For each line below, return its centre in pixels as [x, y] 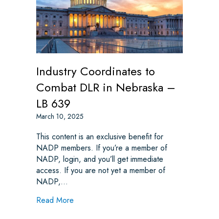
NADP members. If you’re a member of [102, 148]
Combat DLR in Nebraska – [106, 88]
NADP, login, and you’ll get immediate [100, 159]
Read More [55, 200]
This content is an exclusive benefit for [100, 137]
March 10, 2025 [60, 117]
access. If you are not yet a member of [101, 171]
